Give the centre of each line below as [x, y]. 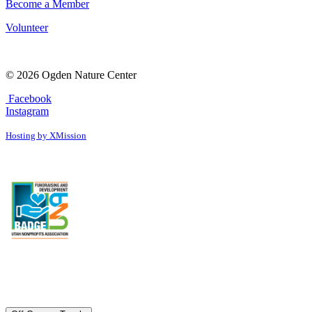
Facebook [29, 99]
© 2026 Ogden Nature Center [71, 75]
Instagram [27, 111]
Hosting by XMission [46, 136]
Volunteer [27, 28]
